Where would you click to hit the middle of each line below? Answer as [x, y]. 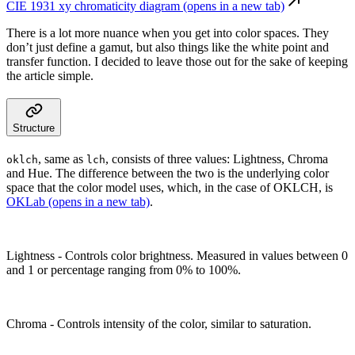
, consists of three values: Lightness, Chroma [217, 159]
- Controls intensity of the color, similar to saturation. [179, 324]
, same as [62, 159]
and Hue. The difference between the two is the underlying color [168, 174]
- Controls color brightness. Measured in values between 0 [201, 256]
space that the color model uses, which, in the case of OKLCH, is [170, 188]
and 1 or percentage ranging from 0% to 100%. [124, 270]
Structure [34, 128]
